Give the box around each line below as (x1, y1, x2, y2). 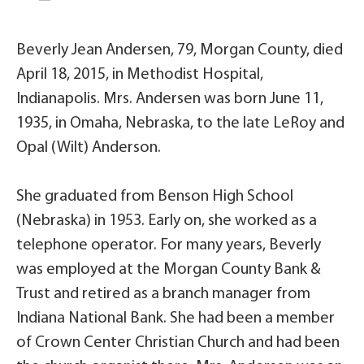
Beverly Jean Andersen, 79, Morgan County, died (16, 42, 343, 58)
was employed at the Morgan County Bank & (16, 262, 321, 278)
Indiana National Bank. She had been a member (16, 310, 335, 327)
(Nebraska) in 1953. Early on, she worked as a (16, 213, 317, 229)
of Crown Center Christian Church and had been (16, 335, 340, 351)
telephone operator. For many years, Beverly (16, 237, 321, 253)
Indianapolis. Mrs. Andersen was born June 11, (16, 91, 323, 107)
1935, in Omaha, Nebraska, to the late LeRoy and (16, 115, 344, 132)
